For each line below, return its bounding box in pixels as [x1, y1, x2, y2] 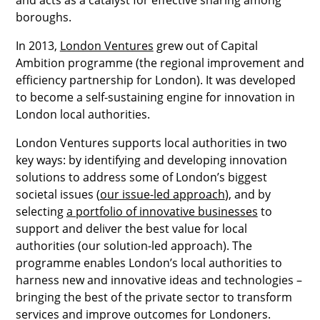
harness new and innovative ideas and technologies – [15, 271, 302, 288]
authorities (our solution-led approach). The [15, 237, 252, 254]
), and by [224, 186, 271, 202]
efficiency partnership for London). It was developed [15, 71, 296, 88]
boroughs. [15, 9, 71, 25]
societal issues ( [15, 186, 100, 202]
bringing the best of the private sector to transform [15, 289, 292, 305]
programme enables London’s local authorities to [15, 254, 282, 271]
